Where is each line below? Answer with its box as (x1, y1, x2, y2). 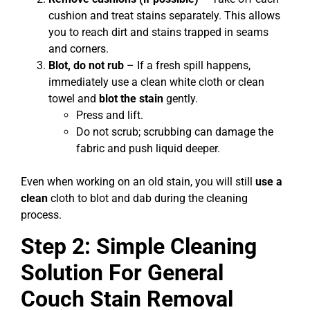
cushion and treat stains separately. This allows (48, 8, 280, 22)
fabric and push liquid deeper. (76, 141, 220, 155)
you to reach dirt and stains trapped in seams (48, 25, 268, 39)
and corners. (48, 42, 109, 55)
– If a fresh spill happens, (124, 58, 250, 72)
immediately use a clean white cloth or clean (48, 75, 264, 89)
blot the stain (99, 91, 163, 105)
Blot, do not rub (48, 58, 124, 72)
